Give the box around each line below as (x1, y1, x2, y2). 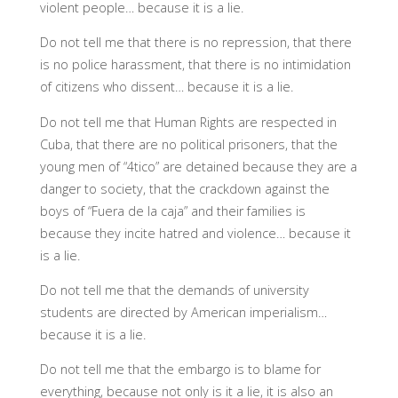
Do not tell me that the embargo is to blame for (39, 361, 321, 378)
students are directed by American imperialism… (39, 303, 327, 321)
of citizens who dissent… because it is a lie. (39, 78, 293, 96)
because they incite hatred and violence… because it (39, 224, 351, 242)
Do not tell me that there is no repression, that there (39, 34, 352, 52)
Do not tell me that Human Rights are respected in (39, 113, 337, 131)
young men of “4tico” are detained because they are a (39, 157, 357, 175)
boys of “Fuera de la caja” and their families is (39, 202, 306, 219)
